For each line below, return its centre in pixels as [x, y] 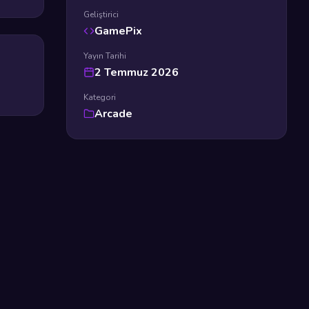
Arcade [113, 114]
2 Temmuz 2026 [137, 72]
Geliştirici [101, 14]
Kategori [100, 97]
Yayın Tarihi [105, 56]
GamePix [118, 31]
